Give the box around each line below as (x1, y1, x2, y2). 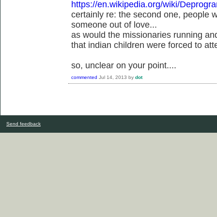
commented (71, 74, 97, 80)
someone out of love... (71, 19, 157, 30)
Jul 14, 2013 (99, 74, 127, 80)
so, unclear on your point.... (71, 60, 176, 70)
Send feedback (6, 121, 41, 126)
